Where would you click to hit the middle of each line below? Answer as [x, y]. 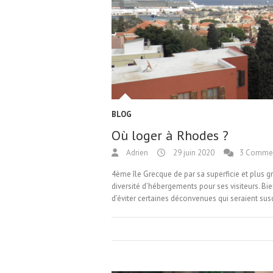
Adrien [136, 153]
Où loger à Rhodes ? [170, 136]
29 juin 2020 [193, 153]
